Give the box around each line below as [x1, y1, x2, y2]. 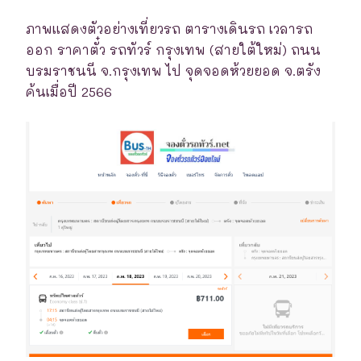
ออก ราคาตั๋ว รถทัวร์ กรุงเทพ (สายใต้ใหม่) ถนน [26, 40, 321, 58]
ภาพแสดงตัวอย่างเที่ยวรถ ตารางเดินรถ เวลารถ [26, 19, 313, 37]
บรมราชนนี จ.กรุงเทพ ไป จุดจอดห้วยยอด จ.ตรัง [26, 61, 321, 79]
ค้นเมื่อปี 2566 [26, 82, 112, 100]
